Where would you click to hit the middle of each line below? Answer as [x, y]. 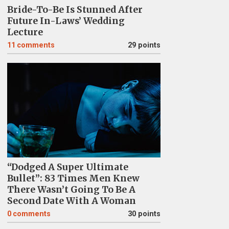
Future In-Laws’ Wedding [66, 21]
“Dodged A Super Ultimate [67, 167]
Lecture [25, 32]
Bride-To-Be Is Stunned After [75, 10]
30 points [144, 214]
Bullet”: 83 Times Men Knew [73, 178]
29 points [144, 45]
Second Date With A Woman [71, 201]
